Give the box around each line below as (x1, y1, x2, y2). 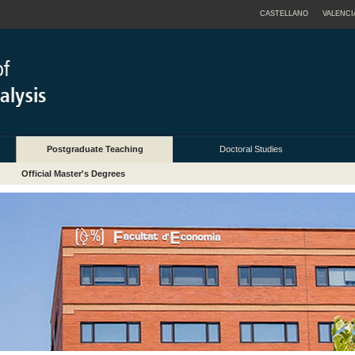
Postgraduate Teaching (46, 144, 143, 155)
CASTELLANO (260, 10, 308, 17)
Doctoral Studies (219, 144, 283, 155)
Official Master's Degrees (21, 169, 126, 179)
